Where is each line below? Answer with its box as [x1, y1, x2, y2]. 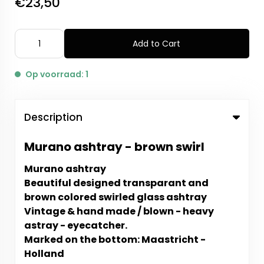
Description [24, 110, 82, 125]
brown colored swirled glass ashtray [24, 190, 207, 204]
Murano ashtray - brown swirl [24, 138, 204, 156]
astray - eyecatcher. [24, 219, 127, 233]
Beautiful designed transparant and [24, 176, 209, 190]
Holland [24, 247, 64, 261]
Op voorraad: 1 [25, 68, 88, 81]
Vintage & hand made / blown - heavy [24, 204, 214, 219]
